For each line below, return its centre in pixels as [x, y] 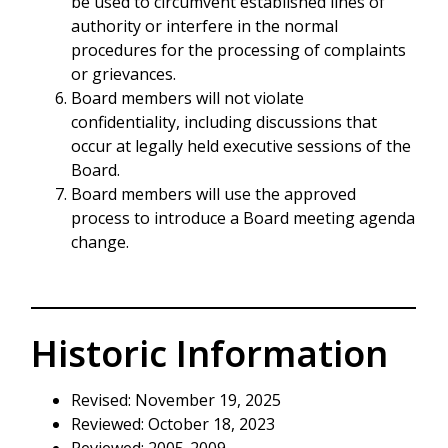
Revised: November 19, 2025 [176, 399]
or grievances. [123, 74]
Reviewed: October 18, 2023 [173, 423]
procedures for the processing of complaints [238, 50]
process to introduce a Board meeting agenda [243, 218]
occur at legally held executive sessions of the [241, 146]
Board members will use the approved [213, 194]
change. [100, 242]
